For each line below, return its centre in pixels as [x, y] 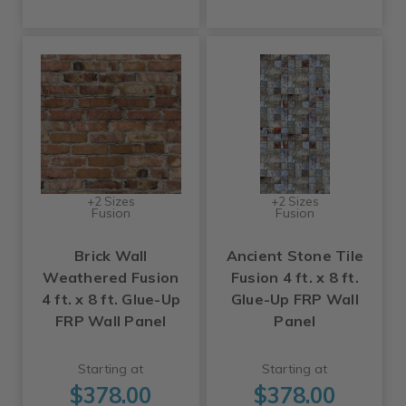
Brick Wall [111, 256]
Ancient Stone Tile [295, 256]
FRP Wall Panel [111, 321]
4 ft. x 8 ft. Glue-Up [111, 300]
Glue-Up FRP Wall [295, 300]
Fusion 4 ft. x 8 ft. [295, 278]
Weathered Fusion [111, 278]
